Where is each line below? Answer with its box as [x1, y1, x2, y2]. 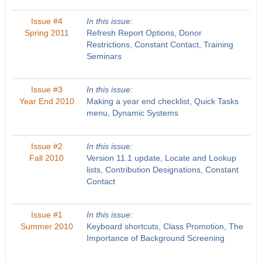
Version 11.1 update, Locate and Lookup [86, 153, 236, 163]
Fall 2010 [29, 153, 64, 163]
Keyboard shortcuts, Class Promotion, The [86, 222, 243, 231]
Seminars [86, 51, 122, 61]
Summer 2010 [20, 222, 73, 231]
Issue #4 [30, 16, 63, 26]
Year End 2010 [19, 96, 74, 106]
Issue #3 [30, 85, 63, 94]
